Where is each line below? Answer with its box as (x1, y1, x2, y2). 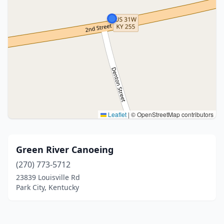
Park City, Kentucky (16, 182, 79, 192)
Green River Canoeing (16, 143, 113, 155)
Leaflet (106, 110, 126, 118)
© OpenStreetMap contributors (129, 110, 213, 118)
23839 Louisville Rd (16, 172, 80, 182)
